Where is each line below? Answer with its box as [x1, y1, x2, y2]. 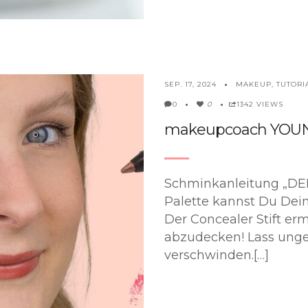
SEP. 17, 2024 [164, 79, 217, 89]
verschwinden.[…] [164, 247, 269, 263]
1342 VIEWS [236, 99, 283, 109]
